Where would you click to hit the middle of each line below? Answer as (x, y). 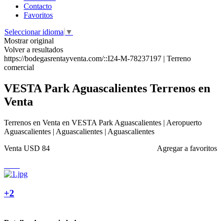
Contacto (38, 6)
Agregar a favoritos (187, 148)
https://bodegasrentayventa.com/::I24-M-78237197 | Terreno (97, 58)
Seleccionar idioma (34, 32)
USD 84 (37, 148)
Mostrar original (29, 41)
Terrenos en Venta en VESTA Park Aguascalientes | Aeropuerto (103, 122)
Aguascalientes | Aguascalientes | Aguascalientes (79, 131)
